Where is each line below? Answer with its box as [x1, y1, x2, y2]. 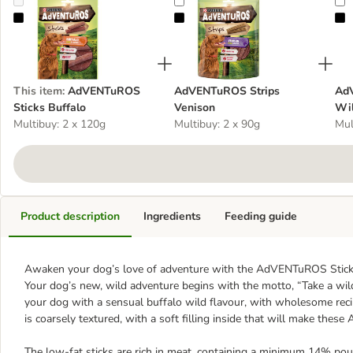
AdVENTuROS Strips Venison [184, 11, 329, 26]
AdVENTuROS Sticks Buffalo [23, 11, 165, 26]
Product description [20, 209, 120, 224]
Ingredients [143, 209, 201, 224]
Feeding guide [225, 209, 297, 224]
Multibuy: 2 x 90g [174, 117, 260, 132]
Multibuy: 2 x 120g [13, 117, 106, 132]
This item [13, 84, 62, 98]
